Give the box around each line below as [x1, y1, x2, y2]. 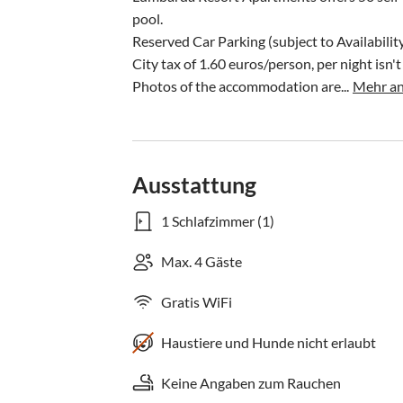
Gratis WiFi [161, 293, 232, 310]
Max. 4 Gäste [161, 253, 242, 270]
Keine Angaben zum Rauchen [161, 374, 341, 391]
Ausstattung [132, 171, 256, 198]
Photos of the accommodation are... [132, 77, 349, 94]
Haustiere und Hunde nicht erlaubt [161, 334, 376, 351]
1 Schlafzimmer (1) [161, 212, 274, 229]
